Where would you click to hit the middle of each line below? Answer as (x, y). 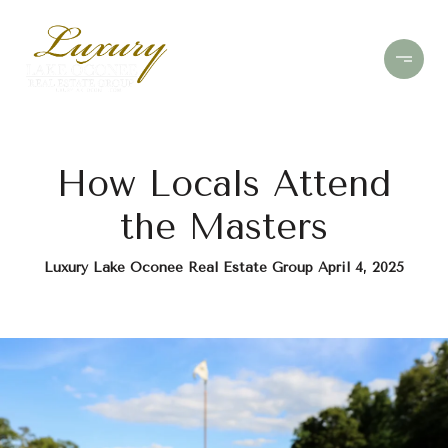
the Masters (224, 227)
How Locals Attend (224, 184)
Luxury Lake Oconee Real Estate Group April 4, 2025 (224, 267)
